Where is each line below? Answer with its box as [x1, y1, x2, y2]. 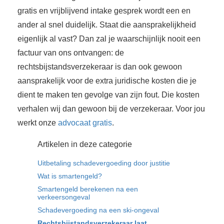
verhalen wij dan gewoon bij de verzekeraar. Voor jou [17, 104, 205, 113]
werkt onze [17, 118, 58, 127]
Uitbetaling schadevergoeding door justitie [37, 158, 170, 167]
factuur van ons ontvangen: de [17, 48, 124, 57]
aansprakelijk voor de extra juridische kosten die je [17, 76, 196, 85]
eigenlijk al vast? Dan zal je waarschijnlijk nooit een [17, 34, 200, 43]
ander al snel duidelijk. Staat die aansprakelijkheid [17, 20, 196, 29]
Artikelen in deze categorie [37, 139, 132, 148]
